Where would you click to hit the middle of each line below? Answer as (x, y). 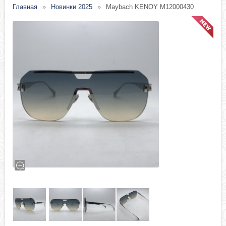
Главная (25, 7)
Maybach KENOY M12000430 (150, 7)
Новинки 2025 (72, 7)
